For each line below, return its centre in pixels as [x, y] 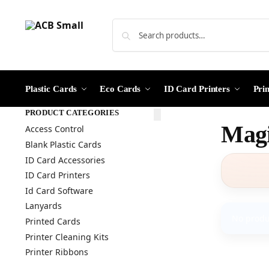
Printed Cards [53, 221]
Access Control [54, 129]
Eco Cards [120, 89]
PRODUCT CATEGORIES [72, 113]
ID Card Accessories [65, 160]
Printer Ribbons [56, 252]
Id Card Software [59, 190]
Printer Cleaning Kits [67, 237]
